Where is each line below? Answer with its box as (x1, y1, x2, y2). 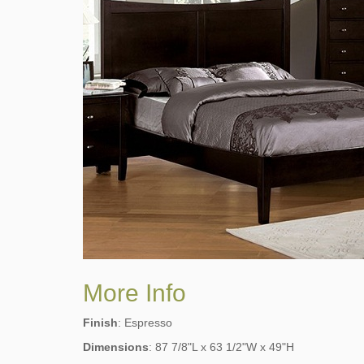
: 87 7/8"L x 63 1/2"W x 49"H (149, 340, 294, 353)
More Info (83, 279, 186, 306)
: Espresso (118, 315, 172, 329)
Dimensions (83, 340, 149, 353)
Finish (83, 315, 118, 329)
